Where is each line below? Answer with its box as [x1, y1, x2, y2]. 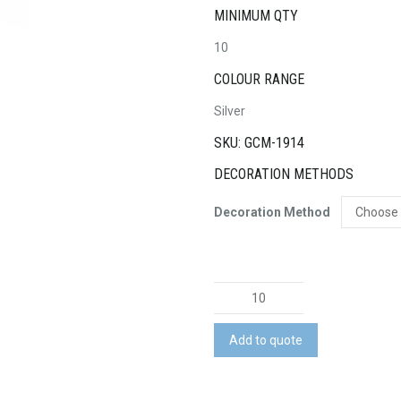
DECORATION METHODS [214, 166, 354, 183]
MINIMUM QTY [214, 6, 298, 24]
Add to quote [229, 332, 303, 347]
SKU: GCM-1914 [214, 133, 304, 151]
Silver [214, 104, 245, 118]
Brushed [213, 370, 263, 385]
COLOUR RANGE [214, 70, 304, 88]
